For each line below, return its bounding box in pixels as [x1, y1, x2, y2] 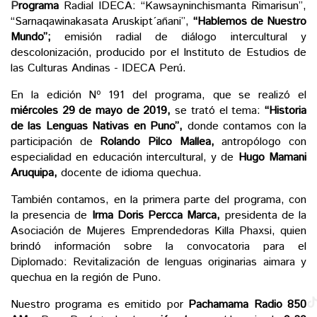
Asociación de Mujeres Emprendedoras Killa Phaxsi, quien [11, 222, 306, 239]
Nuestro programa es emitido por [11, 296, 189, 313]
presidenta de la [220, 207, 307, 224]
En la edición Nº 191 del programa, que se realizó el [11, 86, 306, 103]
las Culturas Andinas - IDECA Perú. [11, 59, 186, 76]
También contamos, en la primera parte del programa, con [11, 191, 306, 208]
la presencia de [11, 207, 92, 224]
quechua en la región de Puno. [11, 269, 161, 286]
